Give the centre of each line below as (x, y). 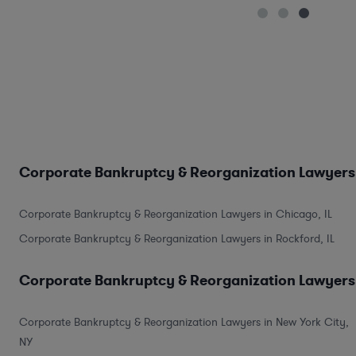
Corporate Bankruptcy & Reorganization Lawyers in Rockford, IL (177, 238)
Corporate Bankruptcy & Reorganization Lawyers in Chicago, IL (176, 214)
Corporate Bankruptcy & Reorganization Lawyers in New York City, (184, 322)
